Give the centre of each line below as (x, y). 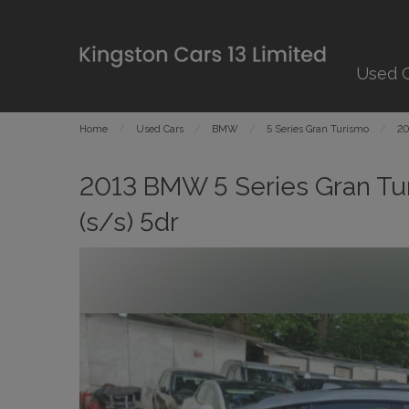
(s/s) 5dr (129, 223)
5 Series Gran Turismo (318, 130)
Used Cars (160, 130)
